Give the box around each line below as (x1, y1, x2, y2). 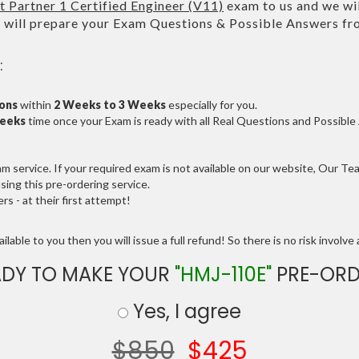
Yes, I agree (128, 298, 241, 325)
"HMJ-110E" (175, 261, 272, 288)
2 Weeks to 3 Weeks (54, 98, 166, 112)
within (18, 98, 54, 112)
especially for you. (166, 98, 257, 112)
